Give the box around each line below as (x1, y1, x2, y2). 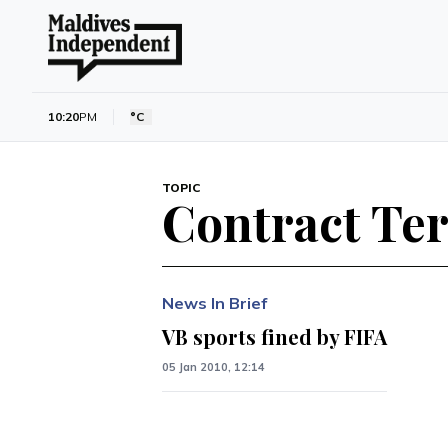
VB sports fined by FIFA (162, 323, 387, 350)
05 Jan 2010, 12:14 (162, 360, 265, 374)
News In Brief (162, 293, 267, 313)
